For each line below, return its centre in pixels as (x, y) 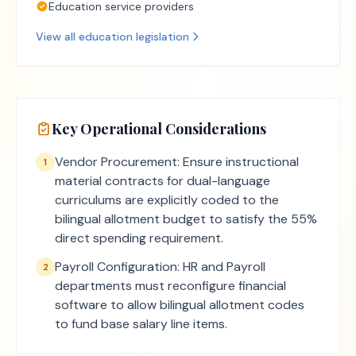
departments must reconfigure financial (170, 286)
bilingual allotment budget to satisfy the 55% (186, 219)
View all (57, 37)
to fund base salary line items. (141, 324)
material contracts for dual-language (163, 181)
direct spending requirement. (139, 238)
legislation (161, 37)
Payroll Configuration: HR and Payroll (160, 267)
